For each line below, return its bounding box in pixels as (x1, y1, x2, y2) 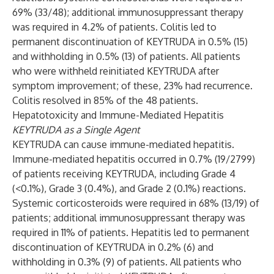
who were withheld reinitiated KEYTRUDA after (12, 65, 219, 77)
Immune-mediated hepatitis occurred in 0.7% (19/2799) (12, 153, 255, 165)
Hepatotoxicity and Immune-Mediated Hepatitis (12, 109, 224, 121)
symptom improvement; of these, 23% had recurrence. (12, 80, 253, 92)
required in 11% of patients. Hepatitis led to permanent (12, 226, 250, 239)
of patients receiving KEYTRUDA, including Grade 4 (12, 168, 235, 180)
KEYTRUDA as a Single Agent (12, 124, 140, 136)
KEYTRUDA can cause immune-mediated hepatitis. (12, 138, 234, 150)
